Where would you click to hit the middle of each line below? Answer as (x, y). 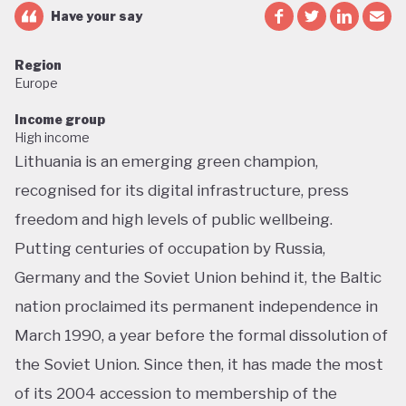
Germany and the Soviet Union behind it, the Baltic (198, 277)
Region (38, 65)
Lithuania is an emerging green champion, (166, 161)
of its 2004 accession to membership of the (176, 393)
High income (52, 137)
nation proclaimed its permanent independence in (196, 306)
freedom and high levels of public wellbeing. (174, 219)
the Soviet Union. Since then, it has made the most (199, 364)
